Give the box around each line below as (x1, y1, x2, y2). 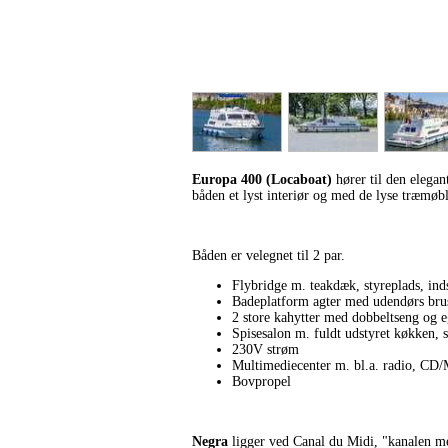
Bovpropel (232, 374, 291, 389)
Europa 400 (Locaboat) (192, 172, 332, 187)
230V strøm (232, 342, 299, 357)
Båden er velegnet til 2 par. (192, 248, 345, 263)
